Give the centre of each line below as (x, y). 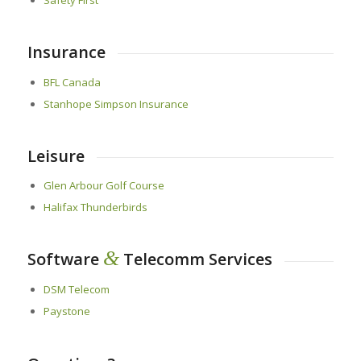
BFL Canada (72, 82)
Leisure (56, 156)
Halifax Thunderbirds (95, 207)
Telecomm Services (195, 259)
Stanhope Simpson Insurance (116, 104)
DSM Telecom (76, 289)
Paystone (66, 311)
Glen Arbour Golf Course (104, 186)
